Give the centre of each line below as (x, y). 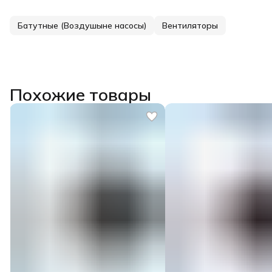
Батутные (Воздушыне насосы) (82, 25)
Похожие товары (80, 94)
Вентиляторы (190, 25)
